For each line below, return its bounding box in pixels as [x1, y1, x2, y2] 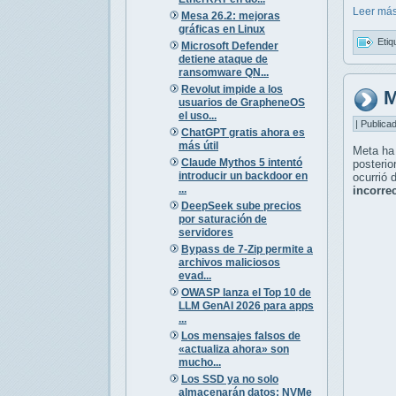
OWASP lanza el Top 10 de [180, 286, 311, 299]
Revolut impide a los [180, 82, 283, 95]
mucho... [178, 355, 221, 369]
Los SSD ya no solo [180, 372, 278, 385]
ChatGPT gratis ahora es [180, 126, 305, 139]
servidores [178, 225, 233, 239]
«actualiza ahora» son [178, 342, 289, 355]
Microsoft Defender [180, 39, 278, 52]
